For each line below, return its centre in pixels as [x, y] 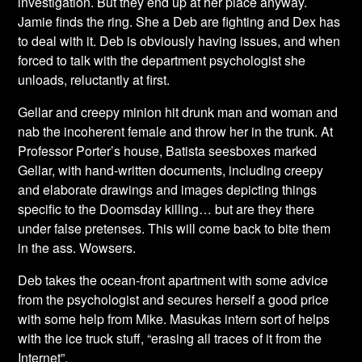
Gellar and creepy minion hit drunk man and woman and [178, 112]
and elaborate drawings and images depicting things [168, 189]
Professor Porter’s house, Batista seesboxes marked [168, 151]
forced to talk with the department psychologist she [162, 60]
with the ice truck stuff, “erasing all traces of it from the [170, 338]
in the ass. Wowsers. [77, 248]
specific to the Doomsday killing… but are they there [166, 209]
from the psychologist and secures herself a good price [174, 299]
